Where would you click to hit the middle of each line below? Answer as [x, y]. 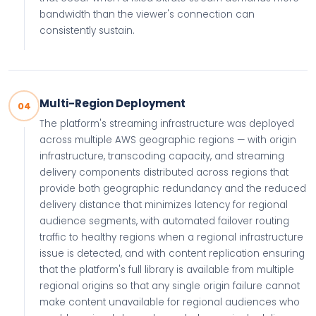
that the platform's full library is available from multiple [167, 270]
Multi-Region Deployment [113, 103]
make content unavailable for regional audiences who [170, 302]
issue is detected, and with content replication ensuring [172, 254]
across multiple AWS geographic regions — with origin [168, 140]
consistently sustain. [87, 31]
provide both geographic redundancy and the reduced [173, 189]
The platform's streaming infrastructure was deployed [167, 124]
